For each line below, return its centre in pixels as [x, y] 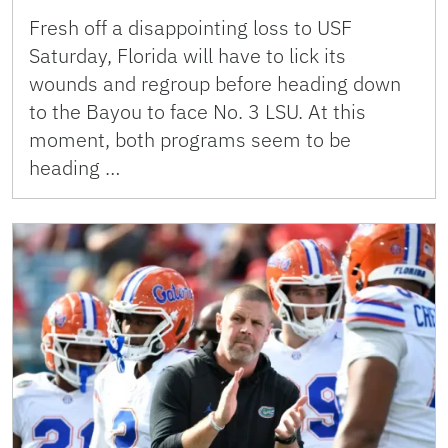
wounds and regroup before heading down [215, 83]
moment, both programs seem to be [190, 139]
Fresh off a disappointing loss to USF [190, 27]
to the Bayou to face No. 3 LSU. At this [197, 111]
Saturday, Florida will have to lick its [187, 55]
